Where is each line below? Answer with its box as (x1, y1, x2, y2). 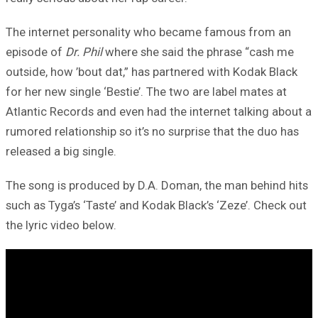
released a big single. (6, 143, 116, 158)
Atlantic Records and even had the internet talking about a (6, 104, 312, 119)
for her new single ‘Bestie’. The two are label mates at (6, 84, 287, 99)
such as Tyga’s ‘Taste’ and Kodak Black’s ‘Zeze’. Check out (6, 197, 307, 212)
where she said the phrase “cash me (102, 44, 294, 59)
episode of (6, 44, 65, 59)
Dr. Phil (65, 44, 102, 59)
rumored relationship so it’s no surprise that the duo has (6, 124, 299, 138)
